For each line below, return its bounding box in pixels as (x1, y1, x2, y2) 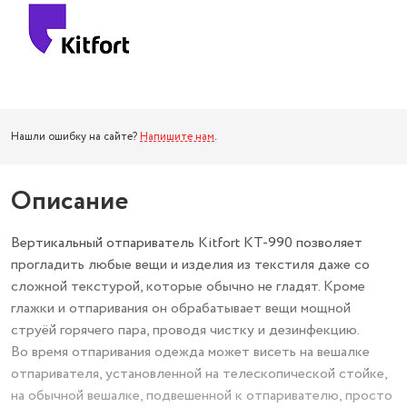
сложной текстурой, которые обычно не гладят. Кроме (11, 276, 365, 297)
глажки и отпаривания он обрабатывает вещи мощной (11, 298, 351, 319)
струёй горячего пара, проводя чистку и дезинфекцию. (11, 320, 360, 341)
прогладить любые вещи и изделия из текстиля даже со (11, 254, 370, 275)
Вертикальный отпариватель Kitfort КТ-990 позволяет (11, 233, 362, 253)
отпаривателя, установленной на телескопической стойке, (11, 363, 387, 384)
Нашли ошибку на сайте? (11, 129, 140, 144)
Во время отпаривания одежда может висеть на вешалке (11, 342, 370, 362)
